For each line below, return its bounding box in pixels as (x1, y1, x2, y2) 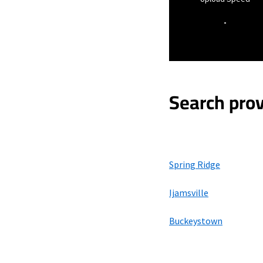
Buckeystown (169, 215, 222, 227)
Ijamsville (169, 187, 208, 198)
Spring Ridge (169, 159, 220, 170)
